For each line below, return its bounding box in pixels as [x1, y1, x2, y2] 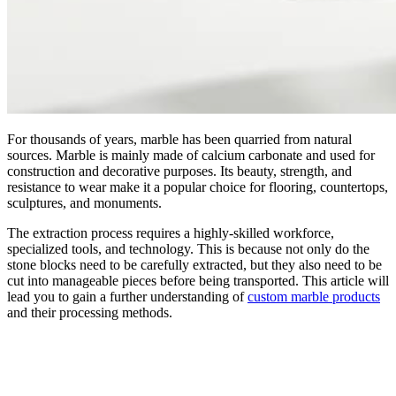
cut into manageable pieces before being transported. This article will [7, 273, 389, 289]
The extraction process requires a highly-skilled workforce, [7, 225, 334, 241]
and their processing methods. [7, 305, 172, 321]
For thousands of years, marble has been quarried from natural [7, 132, 352, 148]
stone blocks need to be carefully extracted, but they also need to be [7, 257, 382, 273]
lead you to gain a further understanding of [7, 289, 247, 305]
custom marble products [247, 289, 380, 305]
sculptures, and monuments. [7, 195, 162, 211]
